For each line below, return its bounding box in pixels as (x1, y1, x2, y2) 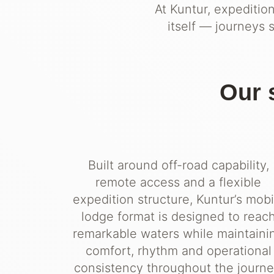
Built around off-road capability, (87, 158, 269, 173)
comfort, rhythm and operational (85, 243, 272, 259)
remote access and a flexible (95, 175, 262, 190)
